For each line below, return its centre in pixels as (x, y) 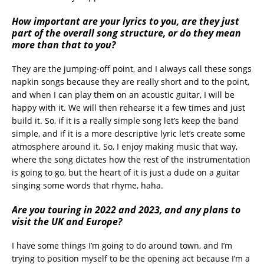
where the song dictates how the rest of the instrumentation (131, 159)
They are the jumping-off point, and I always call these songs (132, 68)
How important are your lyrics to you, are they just (126, 21)
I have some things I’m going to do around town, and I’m (122, 245)
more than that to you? (64, 44)
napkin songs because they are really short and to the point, (131, 81)
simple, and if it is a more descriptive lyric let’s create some (128, 133)
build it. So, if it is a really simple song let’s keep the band (125, 120)
